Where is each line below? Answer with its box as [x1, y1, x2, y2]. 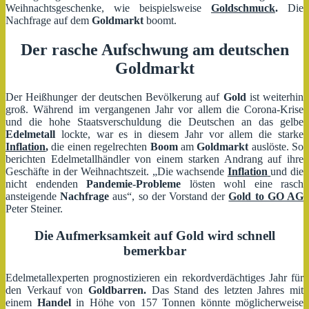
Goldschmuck [211, 1, 275, 14]
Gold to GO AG [228, 190, 304, 203]
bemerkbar [123, 243, 186, 259]
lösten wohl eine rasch [181, 178, 303, 190]
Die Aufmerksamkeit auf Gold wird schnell [34, 228, 275, 243]
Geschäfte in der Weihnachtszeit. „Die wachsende [6, 166, 228, 178]
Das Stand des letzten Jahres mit [146, 283, 303, 296]
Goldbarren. [88, 283, 146, 296]
